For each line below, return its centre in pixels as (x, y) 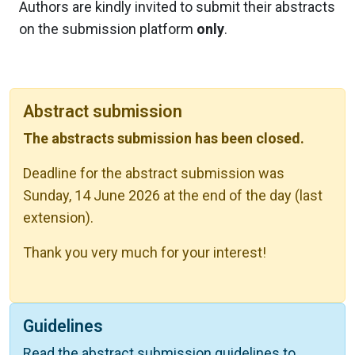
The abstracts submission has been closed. (164, 138)
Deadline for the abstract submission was (154, 173)
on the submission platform (108, 29)
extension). (58, 217)
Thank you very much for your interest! (145, 252)
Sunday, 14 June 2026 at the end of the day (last (173, 195)
